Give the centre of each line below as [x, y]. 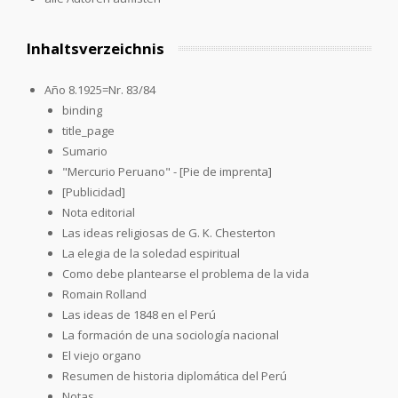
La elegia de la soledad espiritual [151, 253]
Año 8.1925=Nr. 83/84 [100, 89]
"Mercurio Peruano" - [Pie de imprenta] [167, 171]
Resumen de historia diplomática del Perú [175, 375]
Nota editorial [99, 212]
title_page [88, 130]
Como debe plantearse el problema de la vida [186, 273]
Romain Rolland [104, 294]
